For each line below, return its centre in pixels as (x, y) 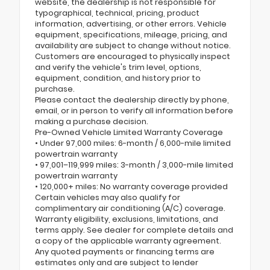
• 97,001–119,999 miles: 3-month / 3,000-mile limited (134, 165)
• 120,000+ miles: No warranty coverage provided (131, 187)
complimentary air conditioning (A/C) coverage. (130, 209)
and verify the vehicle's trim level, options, (118, 67)
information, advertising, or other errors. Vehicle (131, 24)
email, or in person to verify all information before (134, 111)
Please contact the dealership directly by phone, (132, 100)
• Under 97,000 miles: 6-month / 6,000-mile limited (133, 143)
